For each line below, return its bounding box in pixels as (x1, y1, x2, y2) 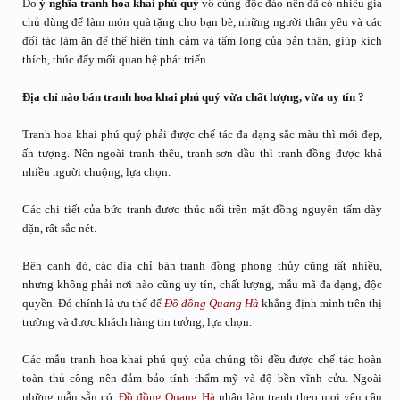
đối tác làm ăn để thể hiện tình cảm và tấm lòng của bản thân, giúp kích (22, 34, 382, 47)
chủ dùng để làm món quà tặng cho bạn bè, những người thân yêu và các (22, 15, 382, 29)
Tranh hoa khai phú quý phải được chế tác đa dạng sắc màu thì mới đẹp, (22, 128, 382, 141)
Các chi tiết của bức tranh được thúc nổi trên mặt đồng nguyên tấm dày (22, 203, 382, 216)
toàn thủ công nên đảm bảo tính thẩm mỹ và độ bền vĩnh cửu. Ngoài (22, 371, 382, 385)
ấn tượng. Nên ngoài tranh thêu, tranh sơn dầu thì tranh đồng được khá (22, 146, 382, 160)
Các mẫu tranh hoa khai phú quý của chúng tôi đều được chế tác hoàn (22, 353, 382, 366)
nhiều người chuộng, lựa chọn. (22, 165, 171, 179)
